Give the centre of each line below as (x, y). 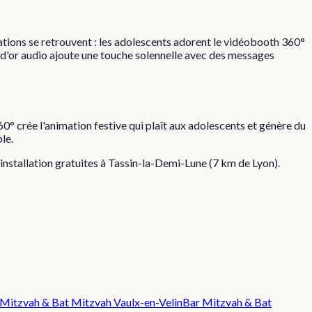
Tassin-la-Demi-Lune (157, 162)
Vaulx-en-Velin (148, 302)
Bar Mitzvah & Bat (227, 302)
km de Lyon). (249, 162)
